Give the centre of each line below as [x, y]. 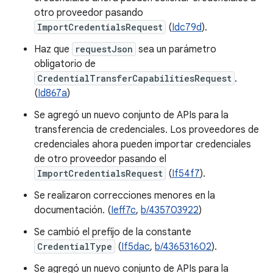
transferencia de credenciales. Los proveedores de [147, 130]
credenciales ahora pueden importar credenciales [143, 144]
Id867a [52, 93]
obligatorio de [65, 64]
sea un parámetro [176, 49]
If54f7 [186, 174]
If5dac [136, 247]
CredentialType [75, 246]
